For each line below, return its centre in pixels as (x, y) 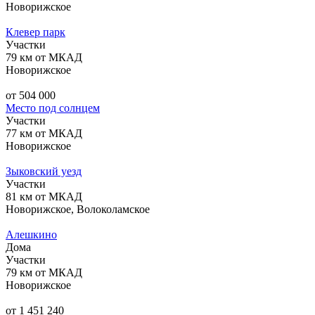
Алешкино (31, 234)
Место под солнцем (53, 108)
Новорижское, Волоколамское (78, 209)
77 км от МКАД (44, 133)
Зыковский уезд (44, 171)
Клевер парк (36, 32)
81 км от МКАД (44, 196)
